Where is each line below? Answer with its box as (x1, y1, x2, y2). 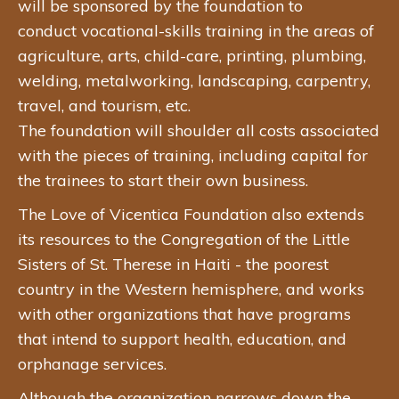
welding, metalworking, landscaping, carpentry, (18, 69, 370, 91)
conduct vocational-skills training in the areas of (18, 20, 374, 41)
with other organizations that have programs (18, 303, 351, 324)
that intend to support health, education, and (18, 328, 346, 349)
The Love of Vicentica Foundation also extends (18, 203, 364, 224)
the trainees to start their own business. (18, 169, 308, 191)
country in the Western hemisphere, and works (18, 278, 364, 299)
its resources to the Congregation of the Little (18, 228, 350, 249)
